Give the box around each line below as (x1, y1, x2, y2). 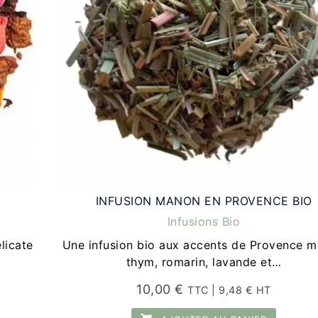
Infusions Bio (167, 214, 241, 229)
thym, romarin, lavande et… (126, 255, 282, 270)
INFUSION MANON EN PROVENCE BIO (95, 194, 312, 209)
